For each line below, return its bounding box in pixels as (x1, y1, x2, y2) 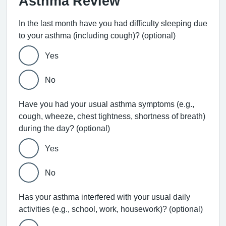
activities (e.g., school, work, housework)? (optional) (169, 205, 203, 213)
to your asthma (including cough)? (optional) (142, 31, 176, 39)
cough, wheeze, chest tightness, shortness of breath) (19, 112, 205, 120)
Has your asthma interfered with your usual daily (19, 193, 190, 201)
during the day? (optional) (76, 124, 110, 132)
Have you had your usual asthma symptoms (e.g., (19, 100, 194, 108)
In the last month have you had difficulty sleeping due (19, 19, 207, 27)
